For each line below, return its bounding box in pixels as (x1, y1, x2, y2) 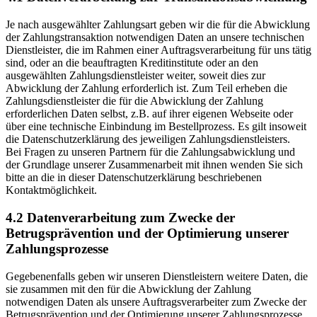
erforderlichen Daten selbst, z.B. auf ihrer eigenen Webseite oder (6, 108, 293, 120)
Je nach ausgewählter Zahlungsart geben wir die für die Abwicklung (6, 18, 310, 31)
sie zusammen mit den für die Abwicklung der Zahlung (6, 282, 251, 295)
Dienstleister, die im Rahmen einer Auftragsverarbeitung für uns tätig (6, 44, 311, 57)
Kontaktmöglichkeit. (6, 184, 97, 197)
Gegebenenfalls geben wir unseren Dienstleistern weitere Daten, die (6, 270, 308, 282)
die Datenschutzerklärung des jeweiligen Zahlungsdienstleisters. (6, 133, 290, 146)
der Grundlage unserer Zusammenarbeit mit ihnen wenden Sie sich (6, 158, 303, 171)
